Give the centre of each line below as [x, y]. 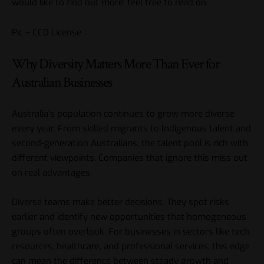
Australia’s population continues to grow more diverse [123, 113]
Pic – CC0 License [47, 32]
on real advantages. [52, 172]
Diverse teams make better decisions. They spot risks [121, 202]
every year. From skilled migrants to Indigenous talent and [131, 128]
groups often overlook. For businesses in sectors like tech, [131, 232]
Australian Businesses [62, 82]
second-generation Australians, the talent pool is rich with [130, 143]
